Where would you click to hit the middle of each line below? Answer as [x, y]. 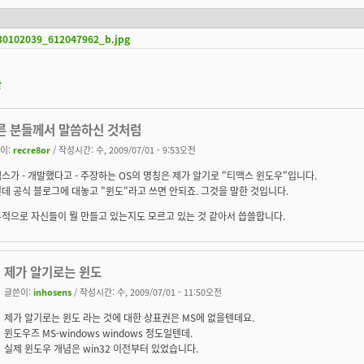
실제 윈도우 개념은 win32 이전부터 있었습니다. [101, 348]
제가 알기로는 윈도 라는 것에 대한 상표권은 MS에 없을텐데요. [129, 317]
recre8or [32, 149]
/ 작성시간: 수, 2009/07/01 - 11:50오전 [147, 291]
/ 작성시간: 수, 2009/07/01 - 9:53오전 [123, 149]
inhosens [52, 291]
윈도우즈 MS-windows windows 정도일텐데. [98, 332]
